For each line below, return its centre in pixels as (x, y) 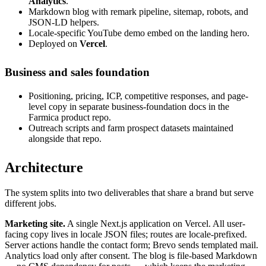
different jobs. (31, 203)
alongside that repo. (65, 139)
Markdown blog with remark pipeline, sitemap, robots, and (138, 11)
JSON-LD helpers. (64, 22)
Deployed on (54, 43)
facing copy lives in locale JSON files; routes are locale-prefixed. (126, 234)
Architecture (44, 167)
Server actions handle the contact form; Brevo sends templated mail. (132, 245)
